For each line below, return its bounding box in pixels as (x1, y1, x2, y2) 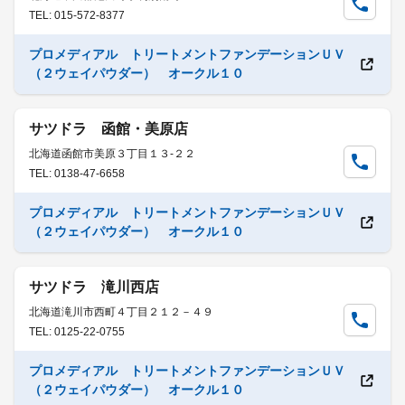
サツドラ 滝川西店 (29, 279, 159, 295)
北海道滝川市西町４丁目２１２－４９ (29, 306, 213, 318)
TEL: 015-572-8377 (29, 9, 125, 22)
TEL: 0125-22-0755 (29, 325, 125, 338)
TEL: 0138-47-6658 (29, 167, 125, 180)
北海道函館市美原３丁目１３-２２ (29, 147, 195, 160)
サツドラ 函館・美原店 (29, 121, 188, 137)
